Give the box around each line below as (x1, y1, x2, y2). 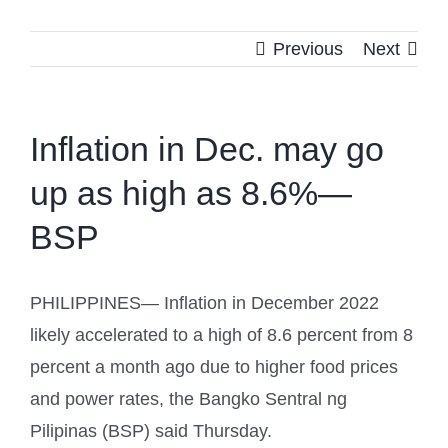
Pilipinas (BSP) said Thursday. (30, 421, 272, 442)
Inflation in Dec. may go (30, 130, 384, 169)
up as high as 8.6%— (30, 174, 352, 213)
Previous (273, 39, 343, 60)
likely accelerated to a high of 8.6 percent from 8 (30, 325, 413, 346)
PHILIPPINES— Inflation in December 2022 (30, 293, 379, 314)
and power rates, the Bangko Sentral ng (30, 389, 347, 410)
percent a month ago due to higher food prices (30, 357, 398, 378)
